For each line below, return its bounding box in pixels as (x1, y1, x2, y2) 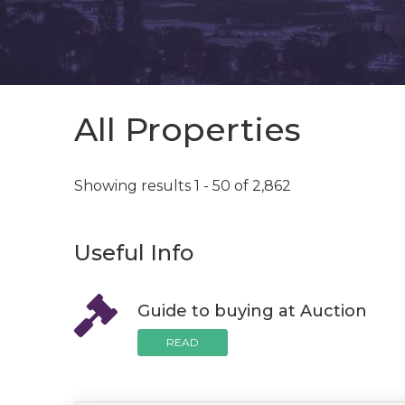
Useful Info (74, 240, 193, 266)
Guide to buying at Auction (137, 301, 367, 321)
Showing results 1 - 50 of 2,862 (74, 177, 291, 194)
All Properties (74, 109, 301, 149)
